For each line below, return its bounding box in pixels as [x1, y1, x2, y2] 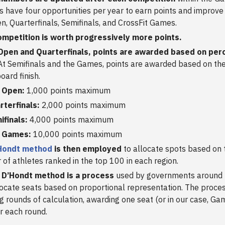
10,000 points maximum [33, 129, 122, 140]
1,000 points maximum [25, 85, 110, 96]
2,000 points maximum [40, 100, 126, 110]
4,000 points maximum [28, 115, 114, 125]
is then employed [52, 144, 122, 154]
